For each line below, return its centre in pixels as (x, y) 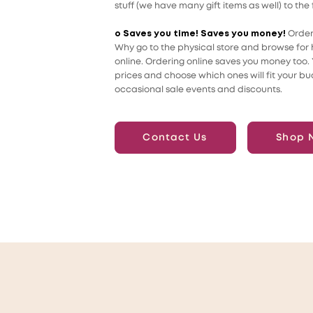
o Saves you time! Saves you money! (201, 34)
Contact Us (175, 137)
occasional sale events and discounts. (198, 90)
